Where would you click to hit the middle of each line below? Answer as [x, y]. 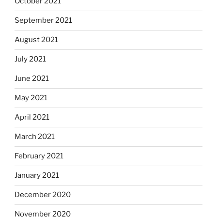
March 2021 [35, 137]
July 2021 [30, 59]
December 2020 [43, 195]
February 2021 [39, 156]
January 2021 [37, 176]
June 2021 [32, 79]
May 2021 [31, 98]
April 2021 [32, 117]
